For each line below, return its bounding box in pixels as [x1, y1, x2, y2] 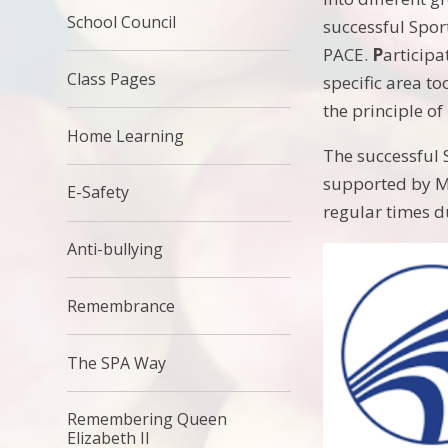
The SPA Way [67, 351, 167, 374]
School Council [67, 10, 177, 33]
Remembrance [67, 294, 176, 317]
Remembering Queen [67, 408, 228, 431]
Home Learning [67, 124, 185, 147]
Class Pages [67, 67, 157, 90]
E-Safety [67, 181, 130, 204]
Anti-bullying [67, 238, 164, 261]
